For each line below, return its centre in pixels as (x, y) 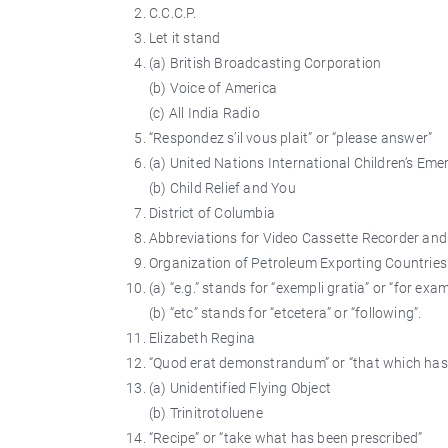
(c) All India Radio (204, 113)
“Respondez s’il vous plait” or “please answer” (291, 138)
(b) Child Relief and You (222, 188)
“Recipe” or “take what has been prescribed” (286, 438)
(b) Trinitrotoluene (206, 413)
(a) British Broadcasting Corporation (265, 63)
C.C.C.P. (173, 13)
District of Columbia (212, 213)
